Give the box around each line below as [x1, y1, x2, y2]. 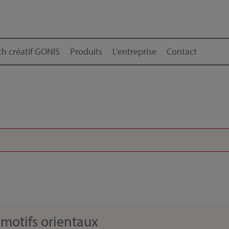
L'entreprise [112, 45, 156, 57]
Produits [70, 45, 102, 57]
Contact [167, 45, 197, 57]
